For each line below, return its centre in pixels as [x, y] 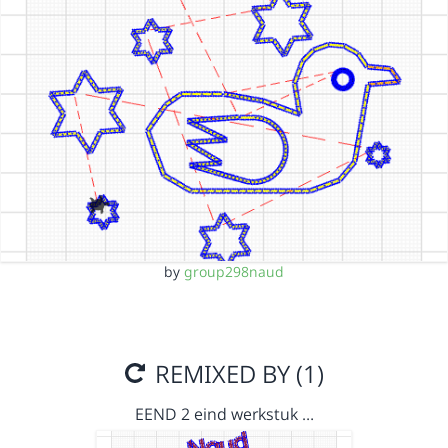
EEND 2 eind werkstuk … [224, 414]
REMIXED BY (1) [236, 373]
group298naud [234, 271]
